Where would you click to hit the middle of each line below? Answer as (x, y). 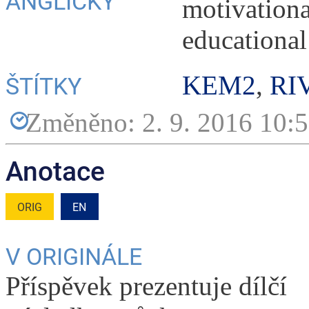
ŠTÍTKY (43, 87)
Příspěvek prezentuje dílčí (146, 286)
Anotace (55, 172)
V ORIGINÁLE (74, 257)
